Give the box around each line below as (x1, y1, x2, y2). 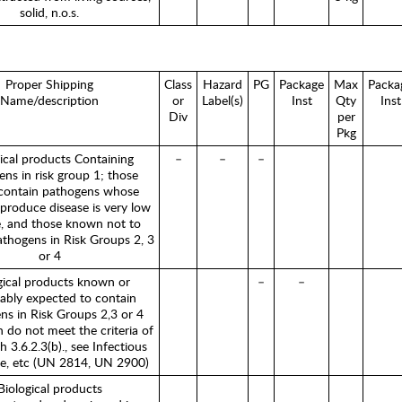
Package (279, 75, 324, 92)
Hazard (203, 75, 242, 92)
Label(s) (202, 92, 243, 109)
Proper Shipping (5, 75, 93, 92)
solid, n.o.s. (20, 4, 79, 21)
